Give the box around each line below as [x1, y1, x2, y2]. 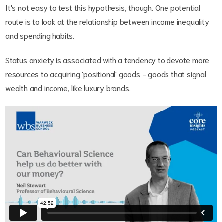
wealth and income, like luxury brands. [5, 82, 131, 93]
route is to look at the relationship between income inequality [5, 15, 209, 26]
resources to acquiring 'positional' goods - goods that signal [5, 68, 206, 79]
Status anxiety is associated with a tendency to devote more [5, 54, 210, 65]
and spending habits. [5, 29, 75, 40]
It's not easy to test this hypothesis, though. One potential [5, 1, 200, 12]
